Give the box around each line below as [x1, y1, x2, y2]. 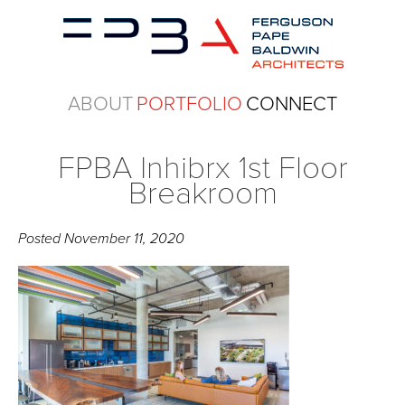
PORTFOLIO [137, 92, 242, 116]
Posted [18, 230, 65, 248]
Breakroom [127, 174, 278, 212]
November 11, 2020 [64, 230, 185, 248]
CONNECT [246, 92, 337, 116]
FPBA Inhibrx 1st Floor [57, 149, 348, 187]
